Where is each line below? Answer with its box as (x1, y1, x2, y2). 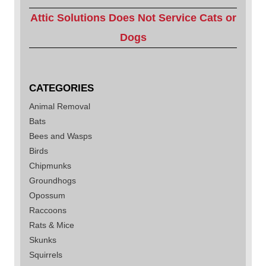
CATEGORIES (29, 82, 94, 94)
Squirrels (29, 249, 62, 259)
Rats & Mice (29, 220, 74, 230)
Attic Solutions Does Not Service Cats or (30, 11, 236, 24)
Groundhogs (29, 175, 76, 185)
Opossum (29, 190, 65, 200)
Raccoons (29, 205, 66, 215)
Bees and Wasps (29, 131, 92, 141)
